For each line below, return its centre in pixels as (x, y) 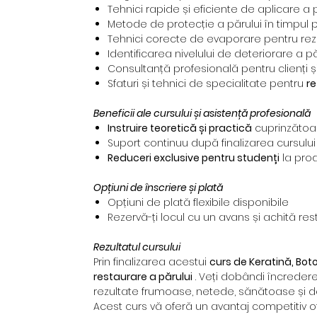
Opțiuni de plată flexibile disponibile (198, 203)
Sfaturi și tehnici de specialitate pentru (207, 84)
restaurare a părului (143, 277)
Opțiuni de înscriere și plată (158, 188)
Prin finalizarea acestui (151, 262)
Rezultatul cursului (137, 247)
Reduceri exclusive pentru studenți (194, 158)
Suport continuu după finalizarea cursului (212, 143)
